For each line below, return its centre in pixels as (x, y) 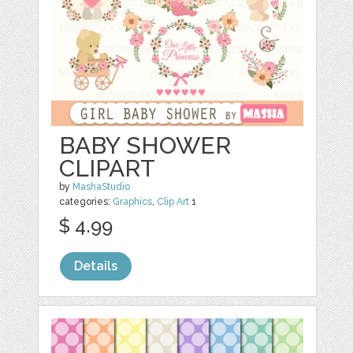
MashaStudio (102, 187)
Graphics (133, 202)
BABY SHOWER (145, 146)
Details (96, 266)
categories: (86, 202)
